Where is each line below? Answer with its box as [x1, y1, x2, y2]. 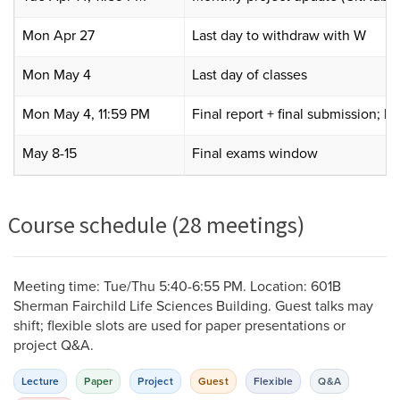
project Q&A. [13, 335, 94, 355]
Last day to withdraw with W [192, 24, 366, 45]
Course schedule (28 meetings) [8, 209, 304, 239]
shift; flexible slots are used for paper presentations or [13, 315, 346, 336]
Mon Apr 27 [22, 24, 95, 45]
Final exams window [192, 142, 318, 162]
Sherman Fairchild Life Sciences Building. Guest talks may [13, 296, 373, 316]
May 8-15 [22, 142, 77, 162]
